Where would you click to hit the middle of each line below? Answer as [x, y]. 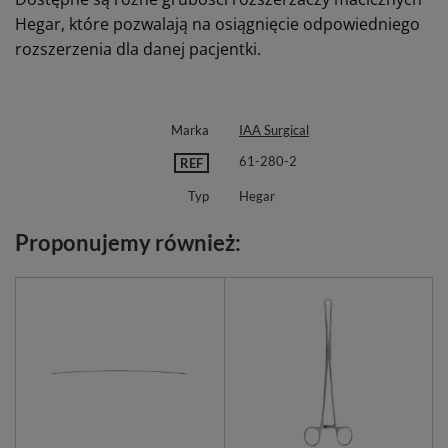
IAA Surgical [274, 130]
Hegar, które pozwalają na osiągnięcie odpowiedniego [217, 24]
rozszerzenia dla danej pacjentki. [138, 49]
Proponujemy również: [128, 243]
